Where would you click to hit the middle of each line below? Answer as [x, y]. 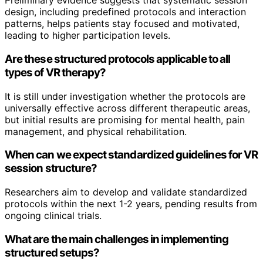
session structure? [51, 168]
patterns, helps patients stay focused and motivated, [122, 24]
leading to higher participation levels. [87, 36]
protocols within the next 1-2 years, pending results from [131, 204]
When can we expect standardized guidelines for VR [131, 155]
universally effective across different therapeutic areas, [127, 108]
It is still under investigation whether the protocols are [125, 96]
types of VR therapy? [55, 73]
